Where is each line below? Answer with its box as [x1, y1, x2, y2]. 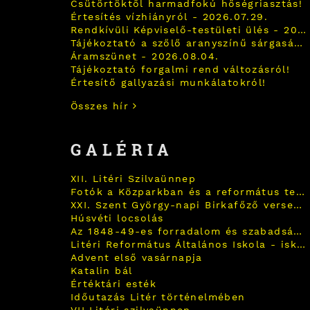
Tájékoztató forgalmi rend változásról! [71, 64, 291, 75]
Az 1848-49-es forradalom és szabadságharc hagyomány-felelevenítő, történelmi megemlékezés [293, 226, 302, 237]
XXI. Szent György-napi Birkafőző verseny [293, 199, 302, 210]
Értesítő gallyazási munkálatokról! [71, 77, 266, 88]
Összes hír [71, 100, 134, 111]
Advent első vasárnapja [71, 252, 203, 263]
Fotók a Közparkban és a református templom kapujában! [295, 186, 304, 197]
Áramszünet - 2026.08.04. [71, 51, 219, 62]
